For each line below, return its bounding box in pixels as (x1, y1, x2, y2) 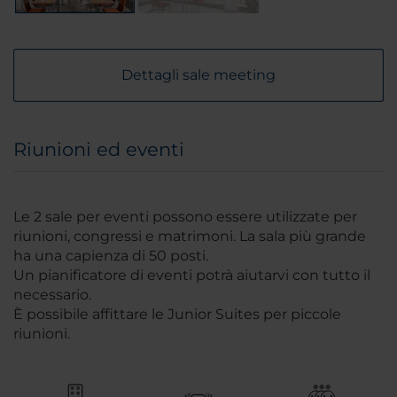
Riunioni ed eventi (13, 138, 184, 161)
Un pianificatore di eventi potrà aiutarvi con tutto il (13, 267, 370, 284)
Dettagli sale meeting (121, 66, 276, 84)
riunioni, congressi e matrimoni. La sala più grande (13, 228, 366, 245)
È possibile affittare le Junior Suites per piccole (13, 306, 341, 323)
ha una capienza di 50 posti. (13, 247, 208, 265)
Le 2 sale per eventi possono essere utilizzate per (13, 208, 357, 226)
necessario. (13, 286, 91, 304)
